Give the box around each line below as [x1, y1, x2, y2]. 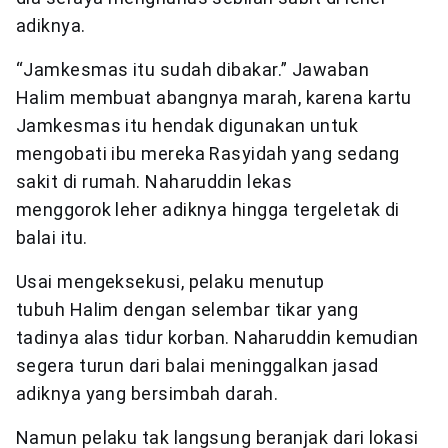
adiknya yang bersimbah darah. [16, 382, 279, 404]
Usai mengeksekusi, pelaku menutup [16, 270, 325, 292]
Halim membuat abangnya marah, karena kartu [16, 86, 412, 108]
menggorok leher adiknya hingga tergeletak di [16, 198, 400, 220]
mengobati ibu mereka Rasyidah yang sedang [16, 142, 400, 164]
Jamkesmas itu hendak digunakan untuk [16, 114, 359, 136]
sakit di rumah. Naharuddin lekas [16, 170, 293, 192]
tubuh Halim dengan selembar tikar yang [16, 298, 359, 320]
